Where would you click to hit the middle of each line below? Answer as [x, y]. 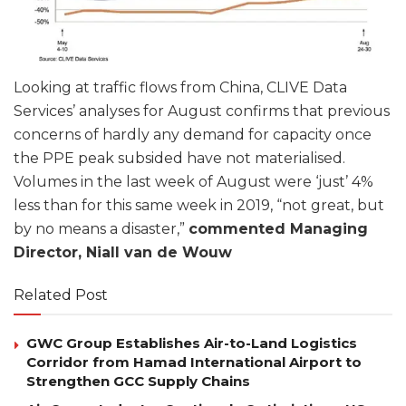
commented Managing [278, 229]
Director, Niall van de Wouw [123, 253]
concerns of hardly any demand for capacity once [193, 135]
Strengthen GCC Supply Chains [138, 382]
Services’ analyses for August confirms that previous [202, 111]
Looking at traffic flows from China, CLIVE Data [180, 88]
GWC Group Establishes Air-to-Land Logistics [192, 343]
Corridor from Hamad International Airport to [194, 362]
